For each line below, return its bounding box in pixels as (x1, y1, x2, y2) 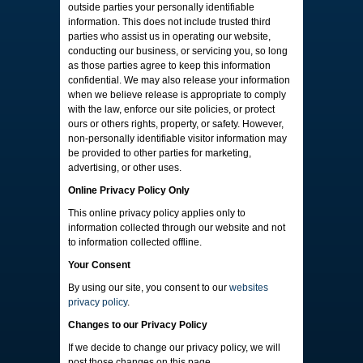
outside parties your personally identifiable (68, 2, 254, 13)
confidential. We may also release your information (68, 75, 290, 86)
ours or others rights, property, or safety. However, (68, 118, 284, 130)
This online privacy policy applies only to (68, 207, 246, 219)
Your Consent (68, 259, 130, 271)
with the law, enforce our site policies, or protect (68, 104, 275, 115)
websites (229, 282, 268, 293)
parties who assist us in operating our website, (68, 31, 271, 42)
